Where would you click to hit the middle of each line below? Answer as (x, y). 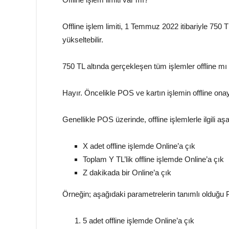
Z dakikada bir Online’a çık (127, 173)
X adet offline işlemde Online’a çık (139, 146)
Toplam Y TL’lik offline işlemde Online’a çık (153, 159)
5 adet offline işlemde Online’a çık (139, 221)
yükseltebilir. (83, 40)
